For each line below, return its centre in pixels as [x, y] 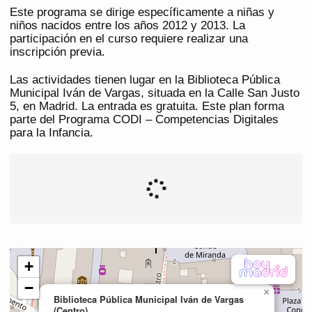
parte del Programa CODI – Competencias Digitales [144, 120]
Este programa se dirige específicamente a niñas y [142, 13]
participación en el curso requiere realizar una [129, 39]
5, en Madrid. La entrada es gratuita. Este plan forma [147, 107]
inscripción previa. [57, 52]
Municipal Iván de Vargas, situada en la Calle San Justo [155, 93]
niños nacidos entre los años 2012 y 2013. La [127, 26]
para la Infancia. [52, 133]
